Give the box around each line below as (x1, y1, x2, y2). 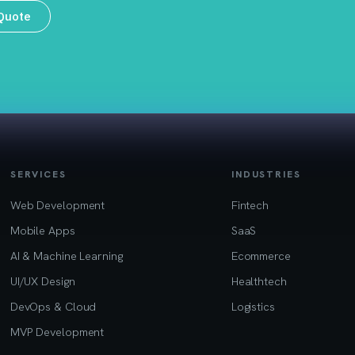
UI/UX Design (10, 273, 75, 289)
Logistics (231, 299, 275, 315)
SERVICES (10, 168, 67, 181)
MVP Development (10, 324, 105, 340)
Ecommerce (231, 248, 291, 264)
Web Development (10, 197, 105, 213)
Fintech (231, 197, 269, 213)
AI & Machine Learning (10, 248, 123, 264)
